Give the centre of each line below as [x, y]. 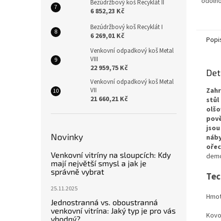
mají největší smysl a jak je [99, 163]
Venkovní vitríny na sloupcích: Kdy [111, 155]
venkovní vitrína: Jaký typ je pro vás [113, 210]
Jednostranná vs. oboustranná [104, 202]
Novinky [67, 137]
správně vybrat [77, 171]
